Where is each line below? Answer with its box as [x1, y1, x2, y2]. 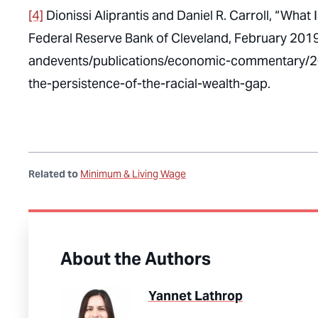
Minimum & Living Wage [80, 168, 186, 180]
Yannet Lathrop [148, 287, 243, 304]
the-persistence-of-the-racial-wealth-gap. [28, 75, 270, 92]
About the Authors [60, 248, 211, 270]
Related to [28, 168, 78, 180]
